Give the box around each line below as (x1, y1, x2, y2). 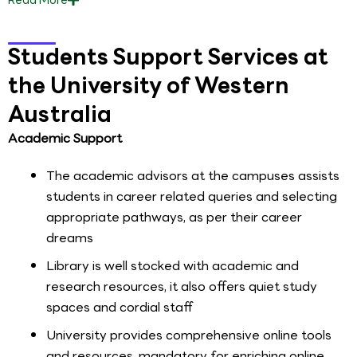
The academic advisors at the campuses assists (46, 166, 339, 186)
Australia (8, 96, 112, 131)
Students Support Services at (8, 38, 328, 74)
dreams (46, 228, 93, 249)
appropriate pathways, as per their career (46, 207, 302, 228)
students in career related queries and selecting (46, 186, 337, 207)
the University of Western (8, 67, 289, 103)
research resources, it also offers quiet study (46, 277, 317, 297)
